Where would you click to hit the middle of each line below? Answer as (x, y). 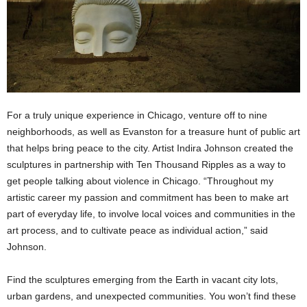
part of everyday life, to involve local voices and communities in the (151, 214)
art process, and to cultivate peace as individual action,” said (137, 231)
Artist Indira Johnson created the (223, 148)
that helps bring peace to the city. (79, 148)
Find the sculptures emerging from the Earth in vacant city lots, (143, 280)
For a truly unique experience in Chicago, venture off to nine (137, 115)
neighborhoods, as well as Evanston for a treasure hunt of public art (153, 132)
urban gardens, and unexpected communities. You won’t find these (151, 296)
